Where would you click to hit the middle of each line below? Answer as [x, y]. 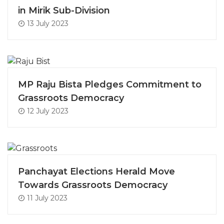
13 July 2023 [47, 23]
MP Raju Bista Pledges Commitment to [110, 84]
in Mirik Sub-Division [64, 10]
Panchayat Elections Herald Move [96, 172]
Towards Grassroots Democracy [93, 185]
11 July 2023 [46, 198]
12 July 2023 [47, 111]
